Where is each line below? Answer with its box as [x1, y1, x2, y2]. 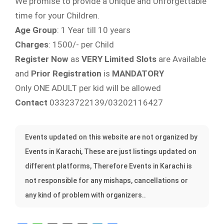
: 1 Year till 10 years [57, 25, 130, 35]
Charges [15, 39, 48, 49]
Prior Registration [31, 68, 101, 78]
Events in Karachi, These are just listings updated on [25, 147, 196, 155]
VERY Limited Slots [81, 54, 156, 64]
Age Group [15, 25, 57, 35]
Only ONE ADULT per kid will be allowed [15, 83, 161, 93]
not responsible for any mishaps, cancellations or [25, 176, 188, 184]
